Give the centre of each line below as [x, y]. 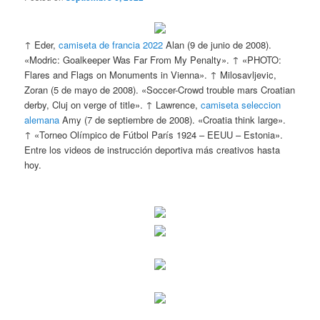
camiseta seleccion [241, 105]
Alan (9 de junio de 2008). [217, 45]
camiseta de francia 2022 [111, 45]
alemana [42, 120]
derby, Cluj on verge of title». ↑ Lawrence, [113, 105]
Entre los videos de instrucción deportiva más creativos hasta [152, 150]
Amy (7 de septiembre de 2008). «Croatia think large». [173, 120]
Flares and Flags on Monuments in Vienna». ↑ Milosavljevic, [151, 75]
